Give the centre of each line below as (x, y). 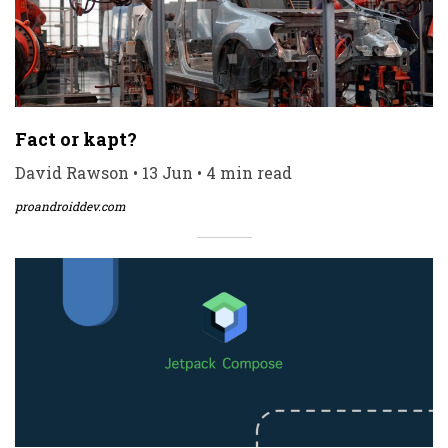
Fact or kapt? (76, 139)
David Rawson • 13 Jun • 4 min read (153, 173)
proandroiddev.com (70, 206)
